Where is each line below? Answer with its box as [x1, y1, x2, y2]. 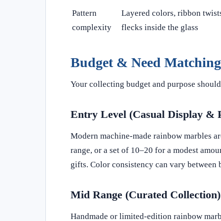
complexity [72, 22, 111, 32]
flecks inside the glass [121, 22, 198, 32]
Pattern [72, 8, 97, 18]
